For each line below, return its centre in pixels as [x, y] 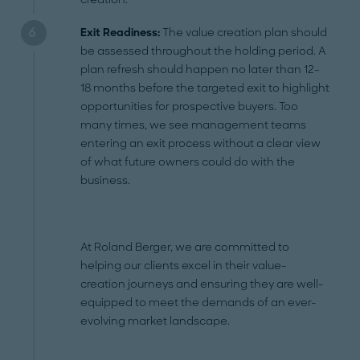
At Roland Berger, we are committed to [185, 247]
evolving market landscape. [155, 321]
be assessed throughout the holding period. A [204, 51]
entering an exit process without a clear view [201, 144]
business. [106, 181]
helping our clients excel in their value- [184, 266]
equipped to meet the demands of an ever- [199, 303]
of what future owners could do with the [188, 162]
